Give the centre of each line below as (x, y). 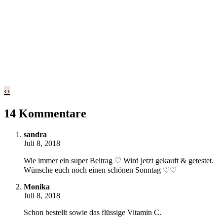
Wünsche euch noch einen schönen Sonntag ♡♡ (100, 170)
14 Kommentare (45, 113)
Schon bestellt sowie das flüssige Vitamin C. (92, 212)
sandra (35, 134)
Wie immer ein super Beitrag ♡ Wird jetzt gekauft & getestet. (119, 160)
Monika (37, 186)
